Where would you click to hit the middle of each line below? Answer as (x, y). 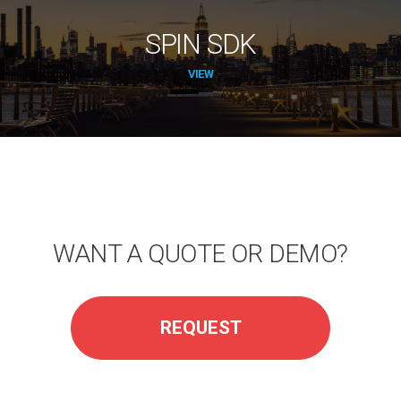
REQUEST (200, 328)
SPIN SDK (200, 45)
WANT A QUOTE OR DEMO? (200, 254)
